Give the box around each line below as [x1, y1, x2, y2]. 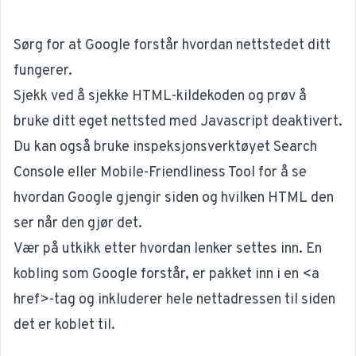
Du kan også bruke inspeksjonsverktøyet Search [14, 138, 317, 157]
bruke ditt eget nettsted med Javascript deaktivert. [14, 113, 342, 131]
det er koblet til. [14, 316, 115, 335]
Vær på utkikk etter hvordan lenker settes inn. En [14, 240, 322, 258]
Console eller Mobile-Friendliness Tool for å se [14, 164, 307, 182]
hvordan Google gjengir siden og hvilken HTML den [14, 189, 334, 207]
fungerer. [14, 62, 72, 80]
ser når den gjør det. [14, 215, 142, 233]
